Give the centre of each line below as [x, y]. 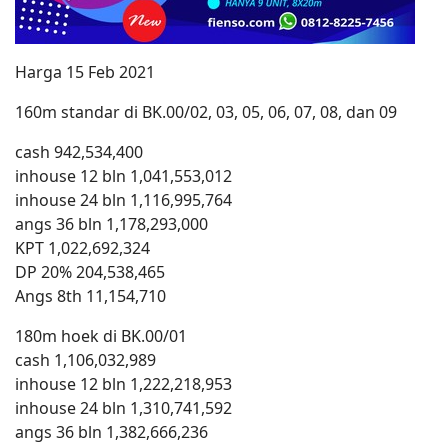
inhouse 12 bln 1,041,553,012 [123, 176]
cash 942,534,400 [79, 152]
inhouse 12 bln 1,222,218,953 [123, 384]
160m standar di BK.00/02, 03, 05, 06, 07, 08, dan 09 [206, 112]
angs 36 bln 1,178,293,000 [111, 224]
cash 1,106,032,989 [85, 360]
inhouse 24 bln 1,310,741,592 [123, 408]
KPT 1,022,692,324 [82, 248]
